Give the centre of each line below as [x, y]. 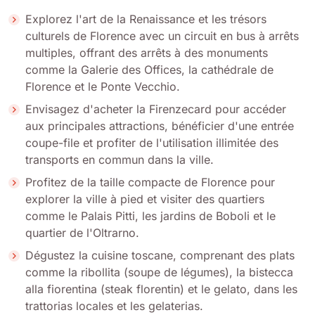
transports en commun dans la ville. [120, 159]
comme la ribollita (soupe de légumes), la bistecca [159, 272]
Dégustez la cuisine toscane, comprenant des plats [160, 255]
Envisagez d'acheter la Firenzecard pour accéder [156, 109]
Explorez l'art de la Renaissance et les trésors [146, 19]
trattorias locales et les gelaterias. [114, 306]
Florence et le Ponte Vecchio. [103, 86]
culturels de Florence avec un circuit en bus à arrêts [162, 36]
